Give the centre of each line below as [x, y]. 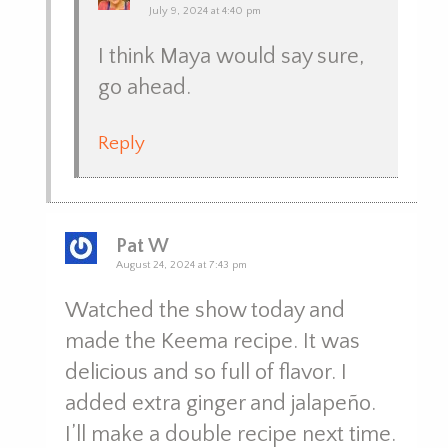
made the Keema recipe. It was [212, 341]
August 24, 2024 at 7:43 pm [181, 264]
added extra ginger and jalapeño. [220, 403]
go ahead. [145, 87]
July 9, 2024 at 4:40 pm [205, 10]
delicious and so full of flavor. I [205, 372]
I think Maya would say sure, [231, 56]
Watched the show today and [204, 310]
